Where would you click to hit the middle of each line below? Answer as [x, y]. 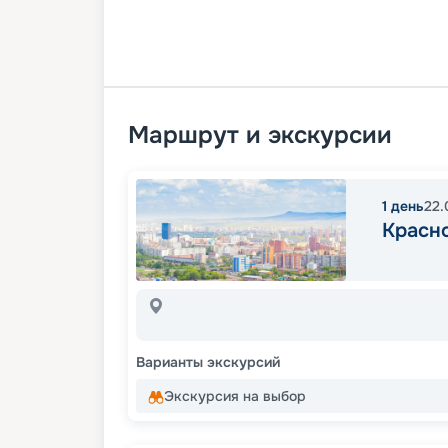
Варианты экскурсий [208, 362]
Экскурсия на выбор [235, 396]
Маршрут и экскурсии [260, 135]
